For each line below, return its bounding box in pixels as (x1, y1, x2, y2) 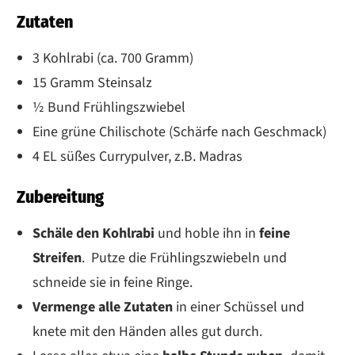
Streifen (32, 247, 82, 268)
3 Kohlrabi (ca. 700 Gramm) (32, 48, 193, 68)
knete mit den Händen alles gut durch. (32, 321, 262, 342)
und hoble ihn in (158, 223, 259, 243)
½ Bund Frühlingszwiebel (32, 97, 185, 117)
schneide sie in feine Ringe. (32, 272, 193, 292)
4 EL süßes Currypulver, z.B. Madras (32, 146, 242, 166)
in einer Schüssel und (176, 296, 304, 317)
